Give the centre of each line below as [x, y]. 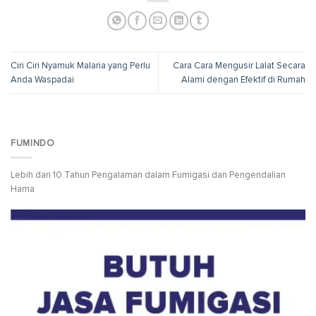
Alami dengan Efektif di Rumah [243, 80]
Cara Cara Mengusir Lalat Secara [239, 66]
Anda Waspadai [42, 80]
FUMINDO [33, 144]
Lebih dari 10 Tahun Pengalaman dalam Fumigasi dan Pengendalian [148, 175]
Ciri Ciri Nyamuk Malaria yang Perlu [80, 66]
